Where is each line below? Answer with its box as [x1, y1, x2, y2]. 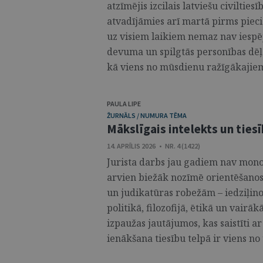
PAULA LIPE [107, 99, 141, 108]
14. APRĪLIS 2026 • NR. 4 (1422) [107, 141, 200, 150]
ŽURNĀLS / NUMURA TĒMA [107, 111, 187, 120]
